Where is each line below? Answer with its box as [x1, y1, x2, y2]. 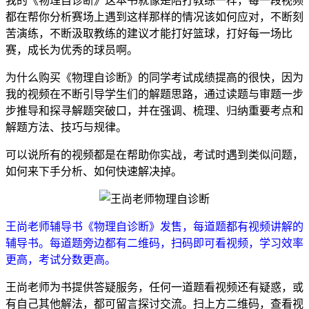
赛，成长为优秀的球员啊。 [6, 43, 138, 56]
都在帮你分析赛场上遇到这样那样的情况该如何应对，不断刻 [6, 10, 303, 23]
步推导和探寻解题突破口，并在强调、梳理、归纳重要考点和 [6, 104, 303, 117]
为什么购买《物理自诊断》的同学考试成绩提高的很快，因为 [6, 71, 303, 83]
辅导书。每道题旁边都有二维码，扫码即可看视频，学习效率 [6, 237, 303, 249]
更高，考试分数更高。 [6, 253, 116, 266]
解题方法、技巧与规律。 [6, 121, 127, 133]
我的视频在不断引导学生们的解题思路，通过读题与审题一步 [6, 88, 303, 100]
